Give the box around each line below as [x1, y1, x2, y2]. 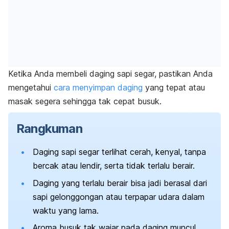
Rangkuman [16, 121, 82, 136]
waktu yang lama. [33, 205, 99, 216]
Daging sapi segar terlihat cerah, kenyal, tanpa [33, 147, 206, 157]
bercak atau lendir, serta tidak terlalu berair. [33, 161, 195, 171]
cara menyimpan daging [54, 82, 143, 93]
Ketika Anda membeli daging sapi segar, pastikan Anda [8, 68, 213, 79]
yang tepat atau [143, 82, 205, 93]
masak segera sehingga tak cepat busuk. [8, 96, 162, 107]
